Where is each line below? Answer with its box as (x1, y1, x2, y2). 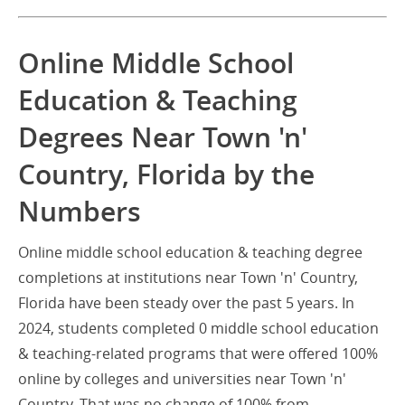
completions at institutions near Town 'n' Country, (18, 268, 358, 287)
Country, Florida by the (18, 156, 315, 193)
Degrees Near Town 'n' (18, 119, 307, 155)
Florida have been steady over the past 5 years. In (18, 293, 354, 313)
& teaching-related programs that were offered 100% (18, 344, 378, 363)
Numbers (18, 193, 141, 230)
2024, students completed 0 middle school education (18, 318, 379, 338)
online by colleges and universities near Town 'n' (18, 369, 346, 389)
